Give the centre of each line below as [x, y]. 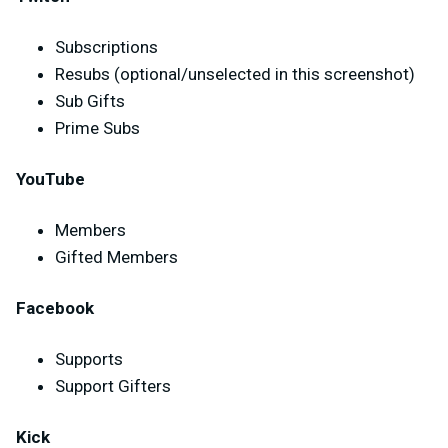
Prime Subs [97, 128]
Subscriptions [106, 47]
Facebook [55, 308]
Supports [89, 359]
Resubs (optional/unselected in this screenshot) [235, 74]
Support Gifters [113, 386]
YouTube [50, 179]
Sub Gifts [90, 101]
